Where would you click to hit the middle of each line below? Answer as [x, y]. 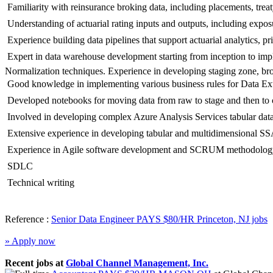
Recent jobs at [35, 263]
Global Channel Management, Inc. [137, 263]
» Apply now [30, 241]
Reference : [28, 219]
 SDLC [19, 166]
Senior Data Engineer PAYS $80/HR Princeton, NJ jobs [159, 219]
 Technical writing [40, 183]
